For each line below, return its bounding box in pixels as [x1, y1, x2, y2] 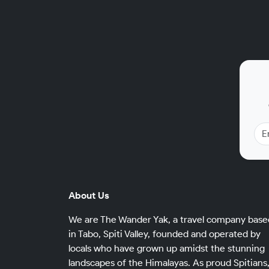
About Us [68, 190, 109, 202]
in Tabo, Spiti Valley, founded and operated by [68, 228, 261, 240]
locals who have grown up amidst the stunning [68, 243, 265, 255]
